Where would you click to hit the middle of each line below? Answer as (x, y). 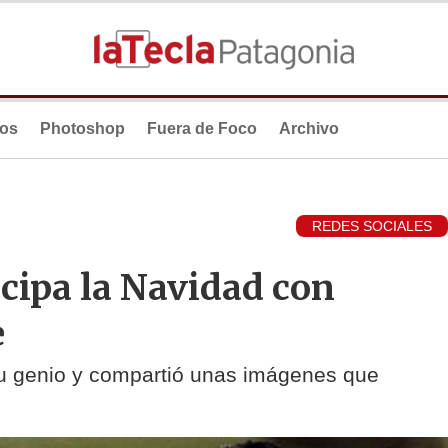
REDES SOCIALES (372, 226)
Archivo (309, 128)
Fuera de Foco (202, 128)
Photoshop (82, 128)
